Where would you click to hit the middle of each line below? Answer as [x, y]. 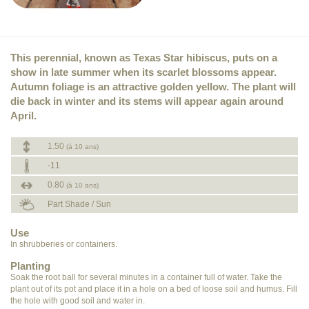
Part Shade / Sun [78, 204]
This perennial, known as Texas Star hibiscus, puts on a [144, 58]
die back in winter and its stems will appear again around [147, 101]
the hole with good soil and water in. [78, 301]
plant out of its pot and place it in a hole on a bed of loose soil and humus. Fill [154, 289]
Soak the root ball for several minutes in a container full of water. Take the [146, 277]
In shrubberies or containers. [64, 244]
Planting [30, 266]
